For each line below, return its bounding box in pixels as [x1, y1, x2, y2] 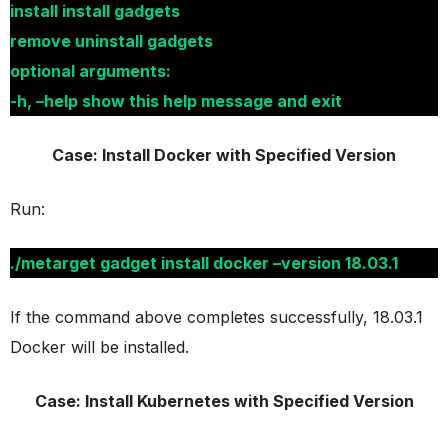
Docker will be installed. [10, 336, 189, 357]
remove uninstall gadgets [10, 30, 213, 51]
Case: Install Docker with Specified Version [52, 144, 396, 165]
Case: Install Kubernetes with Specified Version [34, 390, 414, 411]
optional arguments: [10, 60, 171, 81]
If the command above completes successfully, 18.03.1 [10, 306, 423, 327]
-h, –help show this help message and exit [10, 90, 342, 111]
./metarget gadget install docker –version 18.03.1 [10, 252, 398, 273]
